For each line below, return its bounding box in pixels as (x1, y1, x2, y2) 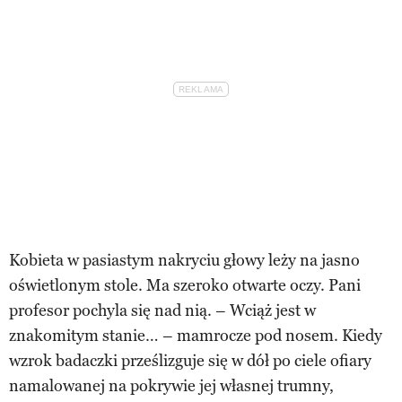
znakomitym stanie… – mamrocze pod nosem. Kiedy (9, 325, 382, 345)
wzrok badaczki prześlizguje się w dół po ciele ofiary (9, 350, 371, 371)
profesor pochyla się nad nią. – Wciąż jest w (9, 300, 316, 320)
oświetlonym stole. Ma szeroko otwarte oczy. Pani (9, 275, 361, 295)
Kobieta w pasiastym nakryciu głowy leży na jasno (9, 249, 360, 270)
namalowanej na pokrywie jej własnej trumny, (9, 375, 334, 396)
